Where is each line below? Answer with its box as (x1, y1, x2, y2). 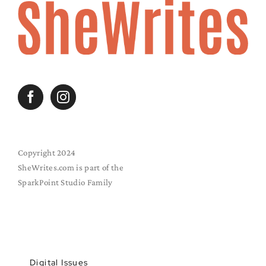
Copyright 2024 (18, 147, 76, 157)
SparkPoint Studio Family (18, 177, 113, 187)
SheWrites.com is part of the (18, 162, 123, 172)
